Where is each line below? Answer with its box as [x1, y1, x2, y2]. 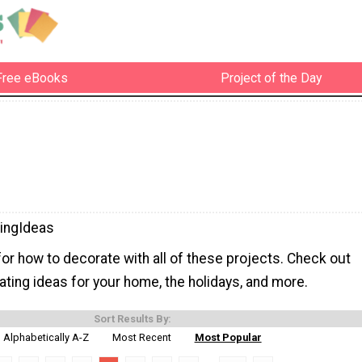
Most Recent [112, 330, 171, 343]
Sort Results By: [94, 312, 171, 325]
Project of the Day [220, 69, 322, 86]
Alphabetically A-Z [3, 330, 90, 343]
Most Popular [194, 330, 262, 343]
